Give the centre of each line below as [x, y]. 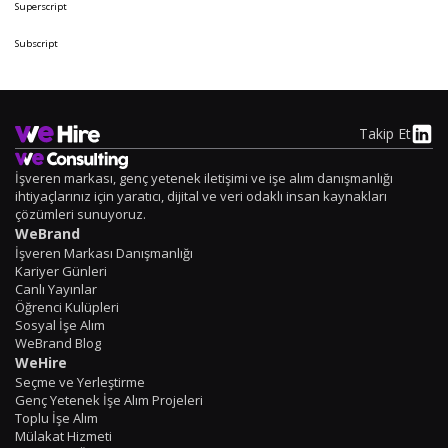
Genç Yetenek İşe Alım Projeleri [109, 400]
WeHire [41, 363]
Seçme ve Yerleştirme [80, 382]
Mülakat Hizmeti [63, 436]
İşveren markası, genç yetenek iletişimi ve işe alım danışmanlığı [204, 178]
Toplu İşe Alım [56, 418]
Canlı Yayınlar [56, 289]
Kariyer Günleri [61, 271]
